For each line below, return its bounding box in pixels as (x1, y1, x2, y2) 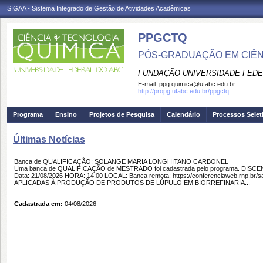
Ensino (55, 111, 77, 118)
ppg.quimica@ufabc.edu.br (159, 80, 235, 87)
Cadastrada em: (14, 200, 63, 207)
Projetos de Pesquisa (89, 111, 154, 118)
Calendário (167, 111, 200, 118)
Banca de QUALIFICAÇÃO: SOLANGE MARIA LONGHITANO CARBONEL (14, 158, 228, 165)
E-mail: (138, 80, 159, 87)
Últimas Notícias (13, 134, 85, 144)
